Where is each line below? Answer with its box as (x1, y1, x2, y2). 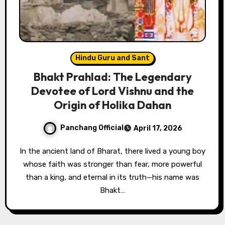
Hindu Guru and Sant (75, 53, 150, 62)
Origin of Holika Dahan (54, 97, 171, 112)
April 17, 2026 (133, 124, 182, 133)
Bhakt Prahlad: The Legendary (33, 69, 192, 84)
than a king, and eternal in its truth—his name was (26, 172, 199, 182)
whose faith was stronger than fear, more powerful (23, 159, 202, 169)
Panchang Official (60, 123, 124, 132)
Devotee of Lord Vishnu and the (31, 83, 194, 98)
